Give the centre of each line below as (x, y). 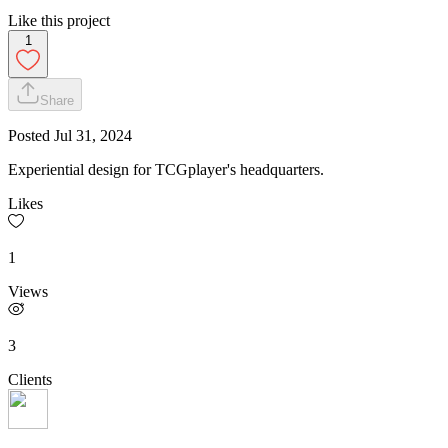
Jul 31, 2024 (93, 135)
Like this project (59, 20)
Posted (31, 135)
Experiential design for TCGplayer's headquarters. (166, 169)
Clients (30, 379)
